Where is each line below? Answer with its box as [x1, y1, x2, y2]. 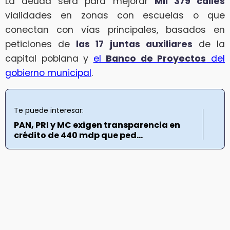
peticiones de [5, 37, 76, 50]
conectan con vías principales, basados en [5, 23, 225, 36]
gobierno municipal [5, 66, 91, 79]
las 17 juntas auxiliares [76, 37, 193, 50]
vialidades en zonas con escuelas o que [5, 9, 225, 22]
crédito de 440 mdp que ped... [14, 129, 143, 142]
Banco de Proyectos [106, 52, 206, 65]
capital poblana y [5, 52, 93, 65]
